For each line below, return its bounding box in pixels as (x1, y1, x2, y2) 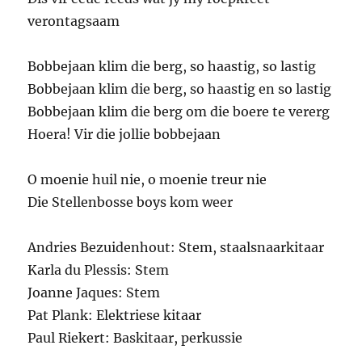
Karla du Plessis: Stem (27, 262, 170, 279)
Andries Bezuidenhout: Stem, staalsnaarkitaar (27, 239, 325, 256)
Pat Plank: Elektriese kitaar (27, 307, 202, 324)
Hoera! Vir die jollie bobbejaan (27, 126, 221, 143)
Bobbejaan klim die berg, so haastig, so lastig (27, 58, 317, 75)
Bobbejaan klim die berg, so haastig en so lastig (27, 81, 332, 98)
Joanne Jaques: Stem (27, 284, 161, 301)
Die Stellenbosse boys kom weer (27, 194, 234, 211)
